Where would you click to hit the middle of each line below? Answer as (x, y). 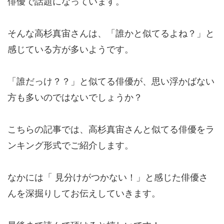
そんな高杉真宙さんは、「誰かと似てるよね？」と (111, 33)
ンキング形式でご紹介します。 (70, 145)
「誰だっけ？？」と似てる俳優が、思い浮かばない (111, 81)
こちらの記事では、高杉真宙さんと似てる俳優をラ (111, 129)
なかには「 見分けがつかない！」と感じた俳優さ (108, 177)
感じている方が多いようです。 (70, 49)
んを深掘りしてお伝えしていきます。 (84, 193)
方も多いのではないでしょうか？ (75, 97)
